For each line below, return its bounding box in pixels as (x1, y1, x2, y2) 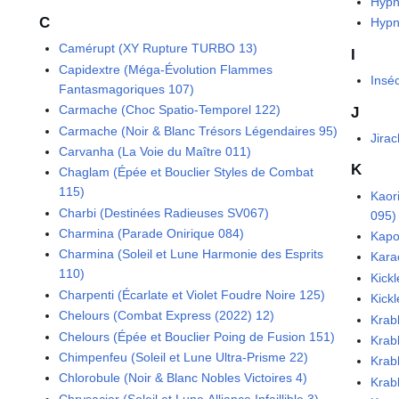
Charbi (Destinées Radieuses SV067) (59, 205, 270, 220)
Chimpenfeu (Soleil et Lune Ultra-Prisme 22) (59, 350, 309, 365)
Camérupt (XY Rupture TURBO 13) (59, 41, 258, 56)
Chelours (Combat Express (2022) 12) (59, 308, 275, 323)
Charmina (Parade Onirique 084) (59, 226, 245, 241)
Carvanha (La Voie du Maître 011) (59, 143, 252, 159)
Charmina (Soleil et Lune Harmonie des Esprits (59, 247, 324, 262)
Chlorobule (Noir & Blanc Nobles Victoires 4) (59, 370, 308, 386)
